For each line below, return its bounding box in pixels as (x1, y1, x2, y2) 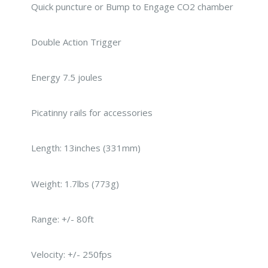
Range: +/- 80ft (31, 212, 94, 225)
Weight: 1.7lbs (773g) (31, 177, 119, 190)
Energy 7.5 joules (31, 71, 102, 84)
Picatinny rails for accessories (31, 106, 153, 119)
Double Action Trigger (31, 35, 121, 48)
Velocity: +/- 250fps (31, 248, 112, 260)
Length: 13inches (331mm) (31, 142, 141, 154)
